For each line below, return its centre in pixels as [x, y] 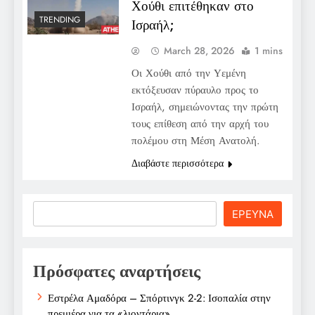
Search [52, 209]
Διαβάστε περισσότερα [177, 163]
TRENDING [60, 20]
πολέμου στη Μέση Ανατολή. [195, 140]
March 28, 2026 [199, 50]
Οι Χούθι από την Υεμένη [188, 73]
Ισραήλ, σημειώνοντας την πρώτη [205, 107]
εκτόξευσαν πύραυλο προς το [195, 90]
